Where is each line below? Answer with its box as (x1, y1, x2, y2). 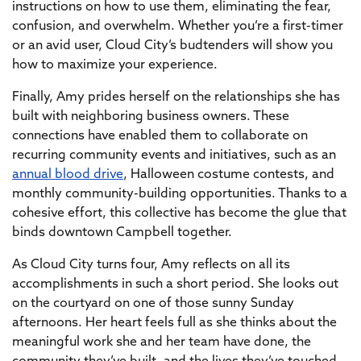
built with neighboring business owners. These (12, 110, 289, 123)
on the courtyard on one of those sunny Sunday (12, 297, 294, 310)
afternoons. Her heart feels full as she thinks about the (12, 317, 337, 330)
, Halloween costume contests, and (123, 168, 334, 181)
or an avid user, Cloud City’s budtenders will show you (12, 39, 333, 52)
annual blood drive (12, 168, 123, 181)
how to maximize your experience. (12, 59, 221, 72)
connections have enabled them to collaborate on (12, 130, 308, 143)
